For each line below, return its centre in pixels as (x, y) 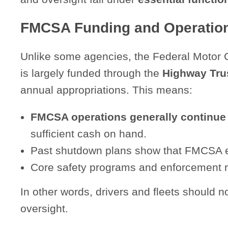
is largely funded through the (91, 73)
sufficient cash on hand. (89, 133)
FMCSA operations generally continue (128, 117)
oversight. (44, 208)
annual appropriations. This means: (106, 90)
